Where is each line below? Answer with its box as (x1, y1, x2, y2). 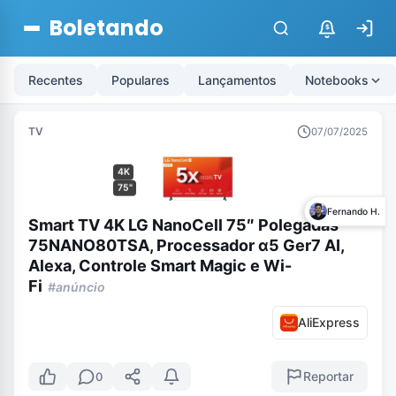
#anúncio (48, 278, 106, 294)
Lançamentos (198, 72, 277, 88)
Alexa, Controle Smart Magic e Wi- (28, 255, 292, 275)
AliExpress (298, 314, 360, 330)
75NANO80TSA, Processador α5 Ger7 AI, (28, 235, 344, 255)
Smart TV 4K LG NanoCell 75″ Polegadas (28, 215, 339, 234)
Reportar (303, 369, 354, 385)
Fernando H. (327, 206, 380, 217)
